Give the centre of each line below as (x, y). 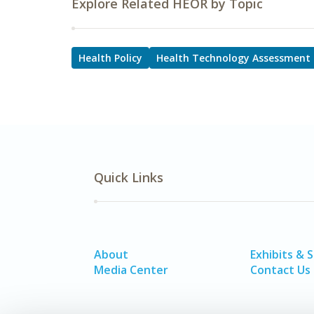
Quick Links (129, 177)
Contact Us (281, 270)
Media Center (131, 270)
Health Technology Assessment (233, 58)
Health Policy (110, 58)
